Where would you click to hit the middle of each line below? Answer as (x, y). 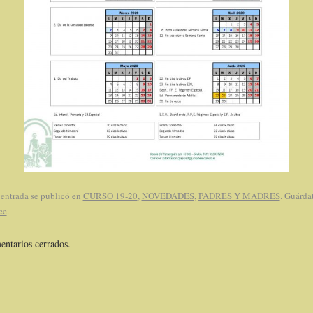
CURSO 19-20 (110, 196)
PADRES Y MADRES (239, 196)
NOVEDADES (168, 196)
